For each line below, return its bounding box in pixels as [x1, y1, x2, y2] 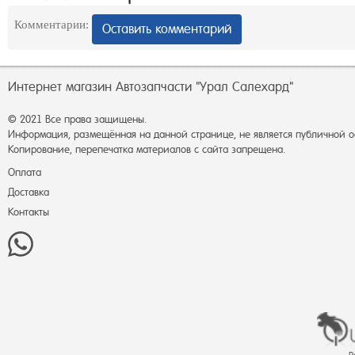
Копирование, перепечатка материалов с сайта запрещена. [8, 143, 285, 155]
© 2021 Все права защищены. [8, 113, 147, 125]
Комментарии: [14, 17, 89, 31]
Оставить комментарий [102, 21, 231, 36]
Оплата [8, 166, 41, 178]
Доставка [8, 186, 49, 198]
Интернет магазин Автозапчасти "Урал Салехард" [8, 79, 293, 94]
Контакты [8, 206, 49, 218]
